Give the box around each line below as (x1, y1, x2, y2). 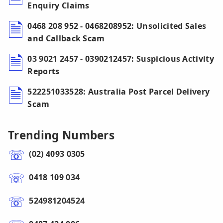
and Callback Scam (27, 33, 105, 44)
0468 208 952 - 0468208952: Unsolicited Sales (27, 20, 207, 32)
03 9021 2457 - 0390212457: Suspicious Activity (27, 53, 215, 65)
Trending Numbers (8, 127, 115, 143)
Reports (27, 66, 60, 77)
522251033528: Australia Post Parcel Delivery (27, 86, 210, 98)
